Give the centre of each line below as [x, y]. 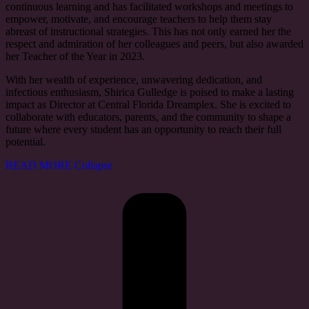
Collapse [93, 166]
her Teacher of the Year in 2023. [75, 57]
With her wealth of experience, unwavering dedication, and [134, 80]
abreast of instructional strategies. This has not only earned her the [148, 32]
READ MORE [40, 166]
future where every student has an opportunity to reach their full [143, 130]
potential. [26, 142]
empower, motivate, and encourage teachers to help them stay [139, 19]
